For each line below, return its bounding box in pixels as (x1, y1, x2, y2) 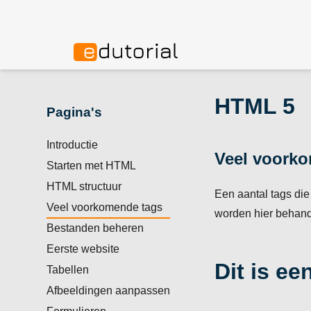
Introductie (47, 138, 99, 151)
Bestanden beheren (47, 221, 144, 234)
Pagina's (47, 105, 103, 119)
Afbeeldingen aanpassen (47, 284, 171, 296)
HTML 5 (215, 94, 296, 119)
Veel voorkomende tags (47, 201, 163, 213)
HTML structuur (47, 180, 122, 192)
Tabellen (47, 263, 90, 276)
